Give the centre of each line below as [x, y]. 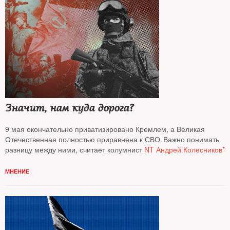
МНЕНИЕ [17, 171]
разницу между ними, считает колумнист [75, 149]
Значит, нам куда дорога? [69, 108]
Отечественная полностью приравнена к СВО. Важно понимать [112, 139]
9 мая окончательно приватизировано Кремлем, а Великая [105, 129]
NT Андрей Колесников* [185, 149]
